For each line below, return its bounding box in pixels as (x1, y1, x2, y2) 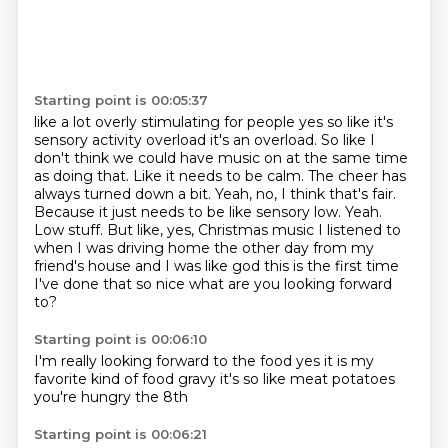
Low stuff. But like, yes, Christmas (33, 221, 272, 239)
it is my (323, 352, 374, 370)
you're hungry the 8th (33, 388, 188, 406)
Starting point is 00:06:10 (33, 331, 207, 347)
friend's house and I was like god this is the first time (33, 257, 399, 275)
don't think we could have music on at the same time (33, 149, 408, 167)
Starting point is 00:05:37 (33, 92, 208, 108)
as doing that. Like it (33, 167, 179, 185)
